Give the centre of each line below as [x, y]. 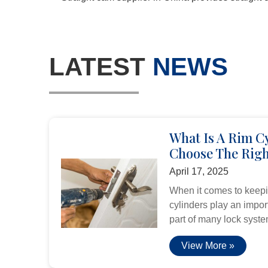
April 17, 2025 [199, 172]
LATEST [101, 67]
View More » [208, 246]
